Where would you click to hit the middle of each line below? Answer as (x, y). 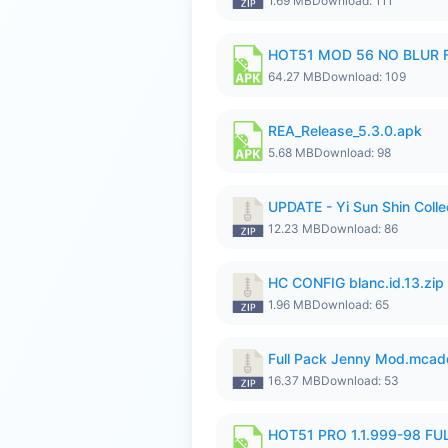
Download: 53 (360, 380)
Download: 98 (352, 152)
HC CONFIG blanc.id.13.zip (356, 282)
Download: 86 (359, 228)
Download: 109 (364, 76)
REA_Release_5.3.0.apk (345, 130)
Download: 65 (350, 304)
